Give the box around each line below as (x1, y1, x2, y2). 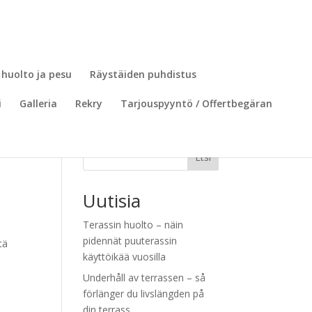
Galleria (19, 97, 57, 110)
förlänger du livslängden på (83, 287, 205, 300)
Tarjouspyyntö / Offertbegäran (120, 97, 272, 110)
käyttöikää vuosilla (83, 250, 166, 263)
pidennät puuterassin (83, 234, 178, 247)
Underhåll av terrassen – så (83, 271, 206, 284)
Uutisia (83, 188, 141, 213)
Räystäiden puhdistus (90, 68, 196, 81)
